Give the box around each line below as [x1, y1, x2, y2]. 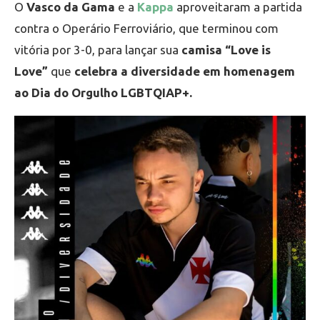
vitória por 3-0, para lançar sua [14, 42, 181, 56]
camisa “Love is [181, 42, 271, 56]
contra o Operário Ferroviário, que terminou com [14, 21, 279, 35]
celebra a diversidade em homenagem [74, 64, 295, 78]
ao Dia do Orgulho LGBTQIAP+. [14, 85, 192, 99]
